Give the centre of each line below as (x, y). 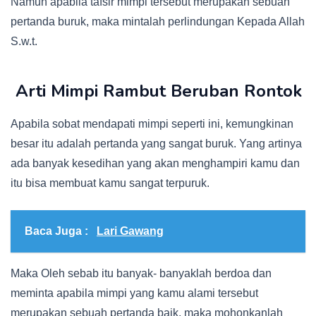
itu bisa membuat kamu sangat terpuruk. (110, 183)
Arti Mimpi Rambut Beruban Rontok (156, 91)
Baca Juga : (58, 231)
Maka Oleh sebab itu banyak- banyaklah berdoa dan (141, 274)
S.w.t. (24, 42)
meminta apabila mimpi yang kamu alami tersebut (134, 293)
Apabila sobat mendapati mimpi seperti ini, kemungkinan (152, 124)
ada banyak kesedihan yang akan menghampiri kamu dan (155, 164)
